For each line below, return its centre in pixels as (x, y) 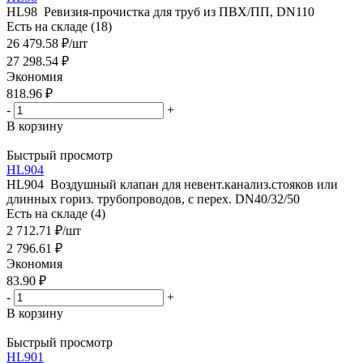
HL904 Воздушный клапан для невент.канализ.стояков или (172, 184)
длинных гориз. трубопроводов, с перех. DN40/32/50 (153, 199)
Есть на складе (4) (56, 213)
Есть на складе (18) (59, 26)
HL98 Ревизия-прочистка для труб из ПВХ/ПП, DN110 (160, 11)
